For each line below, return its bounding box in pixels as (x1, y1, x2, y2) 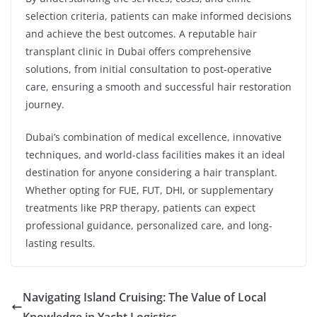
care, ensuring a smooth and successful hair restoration (25, 80, 292, 94)
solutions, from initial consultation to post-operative (25, 62, 272, 76)
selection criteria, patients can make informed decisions (25, 9, 292, 23)
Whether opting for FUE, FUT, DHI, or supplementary (25, 183, 273, 197)
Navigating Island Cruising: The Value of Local (23, 289, 266, 306)
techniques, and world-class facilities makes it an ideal (25, 148, 285, 162)
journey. (25, 98, 64, 112)
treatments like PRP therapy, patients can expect (25, 201, 255, 215)
